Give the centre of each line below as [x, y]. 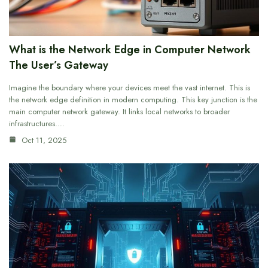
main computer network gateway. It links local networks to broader [119, 112]
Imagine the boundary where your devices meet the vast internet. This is [130, 88]
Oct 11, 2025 [43, 141]
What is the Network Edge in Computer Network [130, 50]
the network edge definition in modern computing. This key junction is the [133, 100]
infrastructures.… [37, 124]
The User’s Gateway [59, 66]
